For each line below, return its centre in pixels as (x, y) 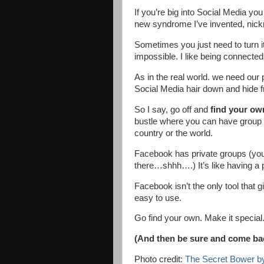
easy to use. (158, 198)
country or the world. (174, 133)
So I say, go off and (172, 109)
